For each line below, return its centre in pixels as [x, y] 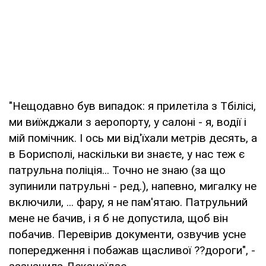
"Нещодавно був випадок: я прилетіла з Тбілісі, [132, 106]
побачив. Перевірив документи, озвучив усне [127, 234]
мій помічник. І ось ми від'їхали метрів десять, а [133, 138]
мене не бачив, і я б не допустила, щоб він [118, 218]
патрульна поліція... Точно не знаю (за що [117, 170]
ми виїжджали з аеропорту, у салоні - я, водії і [128, 122]
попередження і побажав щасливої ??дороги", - [132, 250]
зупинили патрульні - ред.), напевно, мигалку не [133, 186]
